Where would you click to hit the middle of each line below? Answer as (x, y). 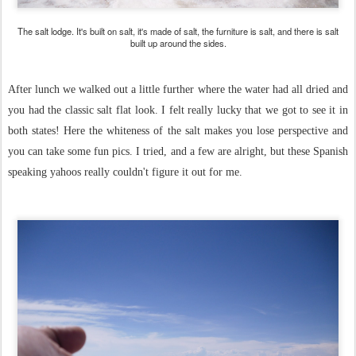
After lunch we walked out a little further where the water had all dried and (178, 89)
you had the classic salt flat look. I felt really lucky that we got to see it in (178, 110)
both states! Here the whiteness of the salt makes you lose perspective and (178, 131)
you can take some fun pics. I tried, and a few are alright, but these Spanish (178, 151)
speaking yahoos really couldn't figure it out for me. (125, 172)
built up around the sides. (178, 43)
